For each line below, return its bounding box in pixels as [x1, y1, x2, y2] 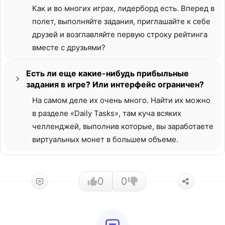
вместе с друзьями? [32, 43, 105, 52]
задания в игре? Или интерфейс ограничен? [26, 79, 204, 89]
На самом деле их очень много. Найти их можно [32, 95, 210, 105]
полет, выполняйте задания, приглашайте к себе [32, 17, 210, 26]
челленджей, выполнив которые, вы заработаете [32, 122, 213, 131]
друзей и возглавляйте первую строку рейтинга [32, 30, 207, 39]
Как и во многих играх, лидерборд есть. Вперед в [32, 4, 214, 13]
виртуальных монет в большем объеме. [32, 135, 178, 144]
